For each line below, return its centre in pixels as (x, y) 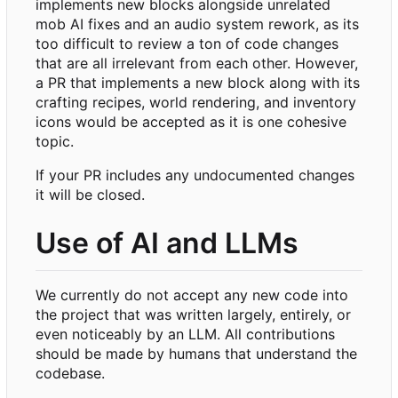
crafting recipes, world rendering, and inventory (196, 103)
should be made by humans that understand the (196, 353)
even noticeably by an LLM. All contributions (185, 334)
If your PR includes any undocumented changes (195, 175)
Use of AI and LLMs (167, 243)
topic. (55, 142)
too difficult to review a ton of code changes (187, 44)
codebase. (70, 373)
